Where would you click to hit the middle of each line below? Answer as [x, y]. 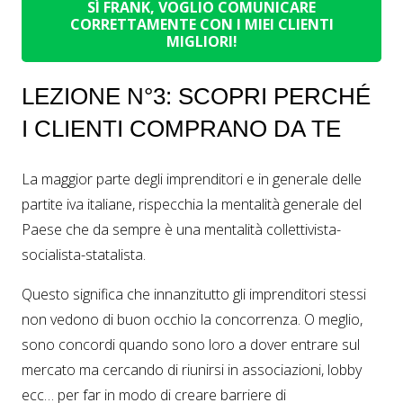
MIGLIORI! [201, 41]
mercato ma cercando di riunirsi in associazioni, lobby [192, 370]
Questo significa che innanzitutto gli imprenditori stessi [194, 295]
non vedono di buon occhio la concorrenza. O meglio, [192, 320]
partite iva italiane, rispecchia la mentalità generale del [192, 205]
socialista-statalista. [84, 255]
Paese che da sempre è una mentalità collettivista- [181, 230]
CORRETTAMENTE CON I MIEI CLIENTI [201, 24]
